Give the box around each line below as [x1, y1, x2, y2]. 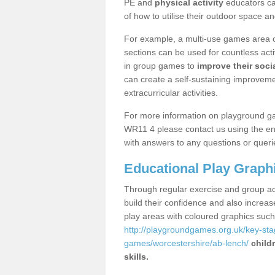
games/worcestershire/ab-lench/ [124, 238, 249, 248]
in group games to [124, 61, 197, 71]
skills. [124, 252, 149, 261]
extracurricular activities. [124, 88, 218, 98]
